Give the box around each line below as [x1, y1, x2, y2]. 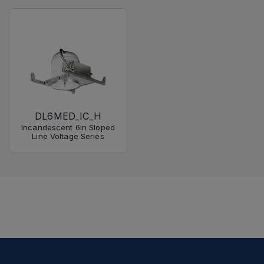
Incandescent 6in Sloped [21, 122, 115, 132]
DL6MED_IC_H [35, 110, 101, 122]
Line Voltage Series [32, 131, 104, 141]
